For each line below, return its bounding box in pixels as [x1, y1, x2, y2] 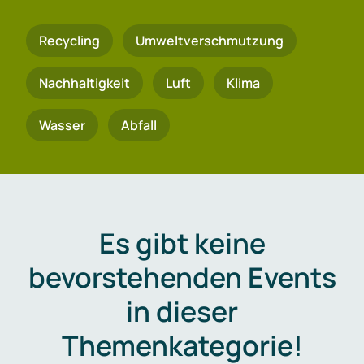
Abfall [121, 116, 157, 134]
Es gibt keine [98, 224, 266, 262]
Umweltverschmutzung [136, 32, 284, 50]
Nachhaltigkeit [39, 74, 130, 92]
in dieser [126, 292, 238, 330]
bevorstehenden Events [28, 258, 336, 296]
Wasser [39, 116, 85, 134]
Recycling [39, 32, 100, 50]
